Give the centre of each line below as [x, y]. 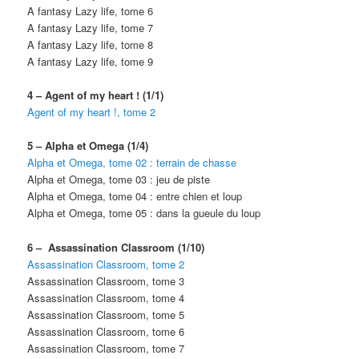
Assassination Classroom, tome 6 [106, 331]
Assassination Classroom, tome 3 [106, 280]
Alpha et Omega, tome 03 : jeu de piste [119, 179]
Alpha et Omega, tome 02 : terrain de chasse [132, 163]
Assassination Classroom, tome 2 [106, 264]
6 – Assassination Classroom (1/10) [116, 247]
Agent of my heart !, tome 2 [92, 112]
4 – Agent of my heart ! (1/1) [96, 95]
